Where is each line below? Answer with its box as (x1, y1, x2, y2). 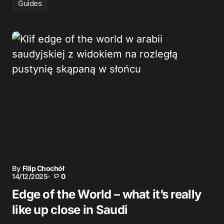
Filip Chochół (22, 164, 64, 172)
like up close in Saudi (12, 202, 128, 217)
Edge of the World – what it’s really (12, 187, 201, 201)
